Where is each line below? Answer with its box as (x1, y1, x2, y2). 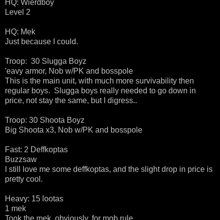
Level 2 (5, 8, 30, 17)
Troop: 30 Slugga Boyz (5, 57, 86, 66)
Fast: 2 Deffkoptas (5, 145, 68, 154)
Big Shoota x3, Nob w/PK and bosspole (5, 126, 142, 135)
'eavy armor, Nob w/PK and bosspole (5, 67, 133, 76)
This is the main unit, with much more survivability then (5, 77, 194, 85)
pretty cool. (5, 175, 43, 184)
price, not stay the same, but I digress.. (5, 96, 137, 105)
